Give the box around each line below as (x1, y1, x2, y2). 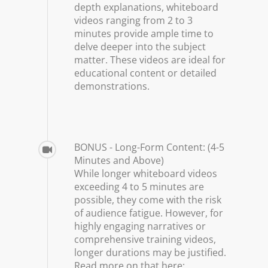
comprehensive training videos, (74, 232, 217, 246)
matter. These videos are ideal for (74, 53, 226, 66)
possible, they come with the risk (74, 193, 222, 206)
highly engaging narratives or (74, 219, 206, 233)
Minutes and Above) (74, 153, 165, 167)
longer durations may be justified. (74, 245, 227, 259)
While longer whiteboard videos (74, 166, 218, 180)
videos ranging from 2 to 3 (74, 13, 193, 27)
